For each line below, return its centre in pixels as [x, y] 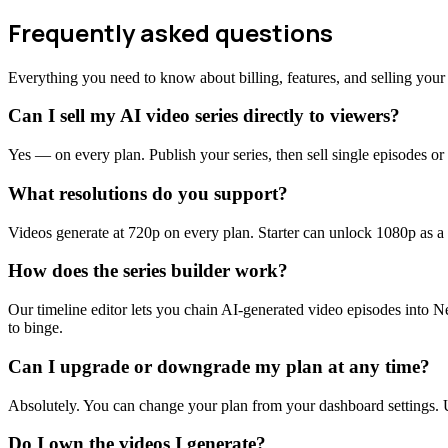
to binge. [35, 328]
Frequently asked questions [170, 32]
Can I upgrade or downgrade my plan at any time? [219, 366]
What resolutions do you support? [148, 193]
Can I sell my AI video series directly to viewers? [204, 116]
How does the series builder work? [148, 271]
